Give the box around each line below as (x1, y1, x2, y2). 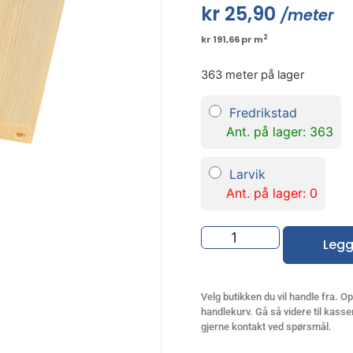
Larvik (229, 165, 266, 182)
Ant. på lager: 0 (225, 184, 318, 201)
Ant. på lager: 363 (225, 123, 333, 139)
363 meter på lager (200, 68, 304, 83)
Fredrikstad (229, 104, 297, 121)
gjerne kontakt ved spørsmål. (200, 320, 332, 333)
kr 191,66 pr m (200, 33, 263, 46)
